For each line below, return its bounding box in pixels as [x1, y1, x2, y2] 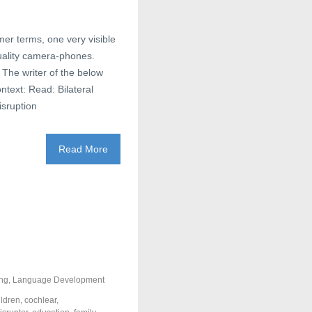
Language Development [13, 275, 104, 285]
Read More [58, 143, 108, 155]
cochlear [24, 295, 56, 305]
